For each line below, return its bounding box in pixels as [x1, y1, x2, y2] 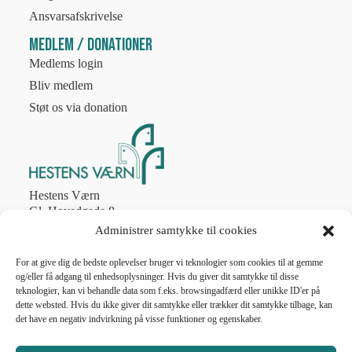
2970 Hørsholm [28, 219, 107, 233]
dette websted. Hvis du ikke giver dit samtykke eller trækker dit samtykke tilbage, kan [16, 299, 332, 310]
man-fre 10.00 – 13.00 [28, 335, 140, 350]
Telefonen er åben [28, 320, 118, 334]
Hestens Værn [28, 188, 100, 202]
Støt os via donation [28, 100, 127, 114]
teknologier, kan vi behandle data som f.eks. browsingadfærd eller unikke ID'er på [16, 285, 320, 296]
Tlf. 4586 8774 [28, 235, 104, 249]
